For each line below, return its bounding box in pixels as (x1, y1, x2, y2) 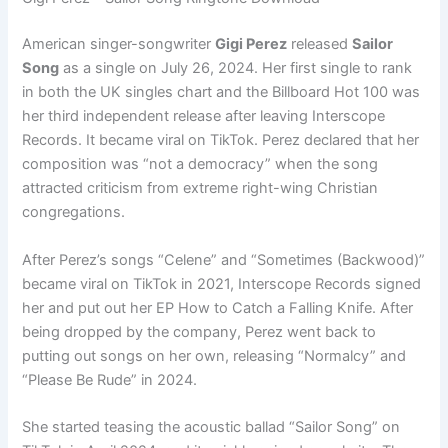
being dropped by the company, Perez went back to (22, 322, 377, 341)
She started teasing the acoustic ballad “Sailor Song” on (22, 417, 401, 436)
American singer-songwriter (22, 35, 216, 54)
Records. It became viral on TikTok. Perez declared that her (22, 131, 420, 150)
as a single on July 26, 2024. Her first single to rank (59, 59, 413, 78)
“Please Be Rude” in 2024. (22, 370, 198, 389)
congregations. (22, 203, 126, 222)
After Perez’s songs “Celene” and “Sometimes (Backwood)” (22, 250, 426, 269)
